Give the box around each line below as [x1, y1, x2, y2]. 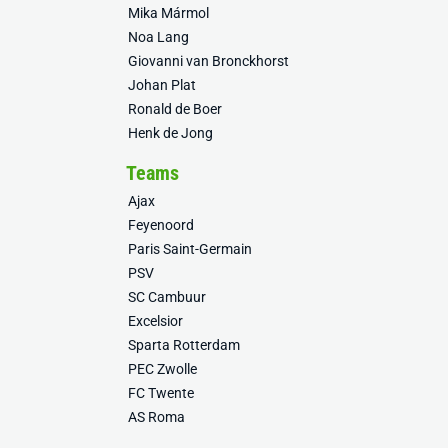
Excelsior [128, 313, 183, 329]
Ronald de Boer [128, 101, 222, 117]
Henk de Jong [128, 125, 213, 141]
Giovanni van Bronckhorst [128, 53, 289, 69]
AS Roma [128, 409, 185, 425]
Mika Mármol [128, 5, 209, 21]
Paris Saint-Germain [128, 241, 252, 257]
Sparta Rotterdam [128, 337, 240, 353]
